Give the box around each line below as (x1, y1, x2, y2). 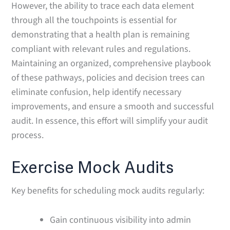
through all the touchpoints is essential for (11, 13, 177, 27)
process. (11, 128, 44, 142)
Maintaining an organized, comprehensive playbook (11, 56, 212, 70)
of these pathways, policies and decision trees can (11, 71, 205, 84)
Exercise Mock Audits (11, 158, 174, 178)
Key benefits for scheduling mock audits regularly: (11, 184, 205, 198)
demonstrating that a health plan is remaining (11, 28, 190, 41)
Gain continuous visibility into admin (50, 214, 191, 227)
